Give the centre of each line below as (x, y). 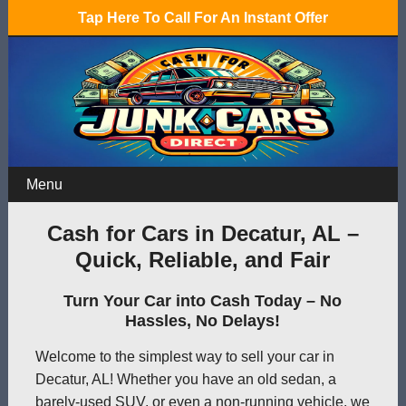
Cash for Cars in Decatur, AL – (203, 233)
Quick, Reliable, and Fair (203, 259)
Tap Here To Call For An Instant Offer (203, 18)
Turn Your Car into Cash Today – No (203, 300)
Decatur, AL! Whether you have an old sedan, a (185, 379)
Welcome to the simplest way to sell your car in (184, 356)
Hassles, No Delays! (203, 320)
